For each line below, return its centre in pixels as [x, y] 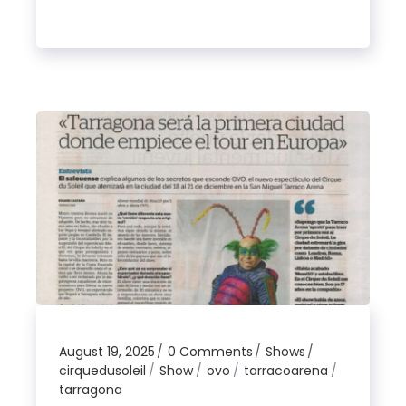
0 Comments [211, 351]
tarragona [91, 389]
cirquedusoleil [103, 370]
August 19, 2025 [107, 351]
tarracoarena [286, 370]
